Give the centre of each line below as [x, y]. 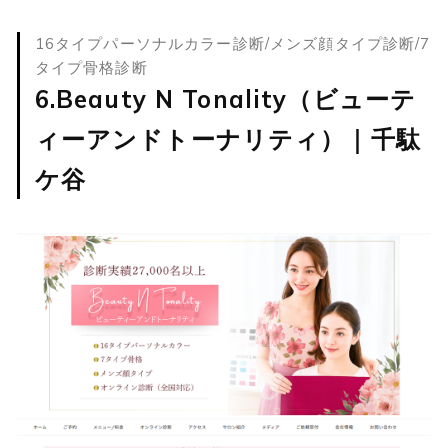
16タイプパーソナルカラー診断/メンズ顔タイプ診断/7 [232, 44]
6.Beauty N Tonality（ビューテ [225, 98]
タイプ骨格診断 [91, 68]
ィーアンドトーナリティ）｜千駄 [227, 138]
